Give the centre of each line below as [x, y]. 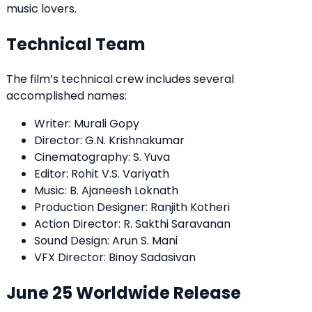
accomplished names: [67, 96]
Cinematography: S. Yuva [102, 157]
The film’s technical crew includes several [120, 79]
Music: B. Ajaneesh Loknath [106, 191]
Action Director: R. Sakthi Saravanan [132, 224]
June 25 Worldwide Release [124, 292]
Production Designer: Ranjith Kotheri [132, 208]
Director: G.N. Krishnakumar [109, 141]
